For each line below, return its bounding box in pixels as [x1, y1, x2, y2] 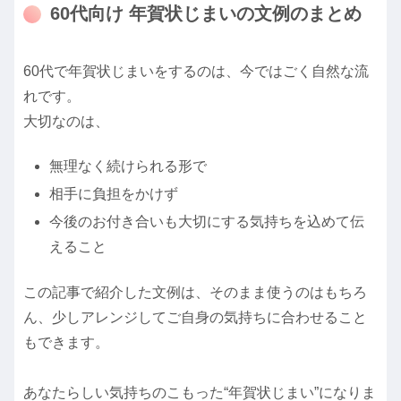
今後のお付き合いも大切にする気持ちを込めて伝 [49, 214, 365, 230]
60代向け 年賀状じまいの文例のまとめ [50, 4, 362, 24]
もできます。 [23, 334, 109, 350]
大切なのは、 [23, 113, 109, 129]
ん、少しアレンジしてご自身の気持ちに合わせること [23, 309, 367, 325]
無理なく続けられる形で [49, 158, 208, 174]
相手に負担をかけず [49, 186, 179, 202]
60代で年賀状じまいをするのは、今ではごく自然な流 [23, 63, 369, 79]
